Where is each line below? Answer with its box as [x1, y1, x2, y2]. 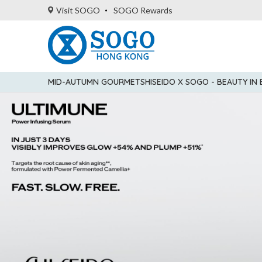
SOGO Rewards [113, 5, 173, 15]
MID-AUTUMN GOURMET [48, 77, 140, 87]
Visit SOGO [56, 5, 100, 15]
